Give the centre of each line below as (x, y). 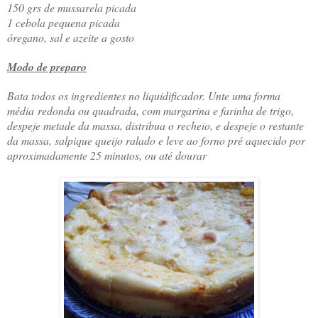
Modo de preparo (47, 67)
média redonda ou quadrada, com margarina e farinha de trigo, (150, 111)
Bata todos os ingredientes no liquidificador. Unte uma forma (144, 96)
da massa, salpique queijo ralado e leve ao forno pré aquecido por (156, 141)
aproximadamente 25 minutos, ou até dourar (107, 155)
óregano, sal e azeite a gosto (71, 38)
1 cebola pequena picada (64, 23)
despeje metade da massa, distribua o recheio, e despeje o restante (155, 126)
